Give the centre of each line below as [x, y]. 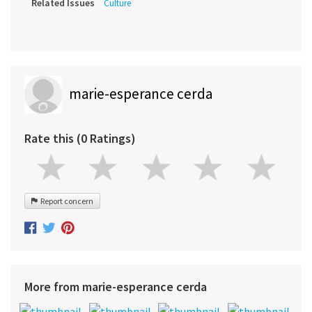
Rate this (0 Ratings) [80, 139]
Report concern [65, 201]
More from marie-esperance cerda [116, 286]
